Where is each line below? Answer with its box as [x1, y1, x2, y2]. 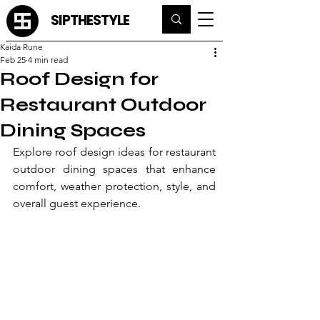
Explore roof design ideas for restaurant [13, 145, 216, 159]
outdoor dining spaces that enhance [13, 162, 216, 176]
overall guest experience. [13, 196, 141, 210]
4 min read [28, 54, 68, 65]
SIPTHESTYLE [50, 11, 130, 30]
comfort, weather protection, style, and [13, 179, 216, 193]
